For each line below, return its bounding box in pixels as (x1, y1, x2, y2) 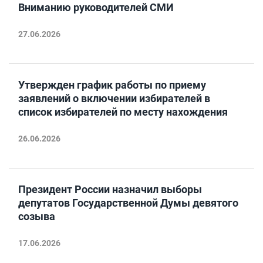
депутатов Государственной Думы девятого (18, 197, 238, 209)
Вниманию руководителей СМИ (18, 1, 174, 14)
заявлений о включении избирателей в (18, 92, 210, 104)
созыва (18, 210, 55, 222)
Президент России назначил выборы (18, 183, 202, 195)
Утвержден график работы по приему (18, 79, 206, 91)
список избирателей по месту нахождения (18, 106, 228, 118)
